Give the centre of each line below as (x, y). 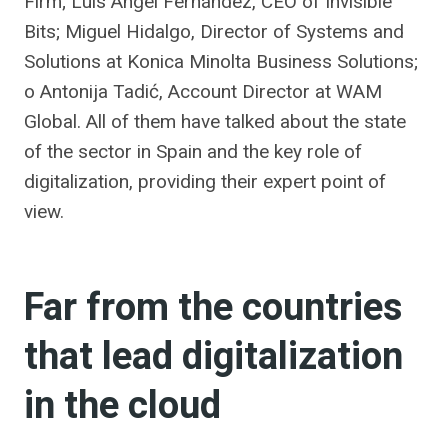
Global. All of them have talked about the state (215, 121)
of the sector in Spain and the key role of (193, 151)
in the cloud (122, 406)
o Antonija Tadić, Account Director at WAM (203, 91)
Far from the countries (213, 308)
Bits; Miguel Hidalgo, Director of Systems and (214, 31)
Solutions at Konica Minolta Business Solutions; (221, 61)
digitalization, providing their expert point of (205, 181)
